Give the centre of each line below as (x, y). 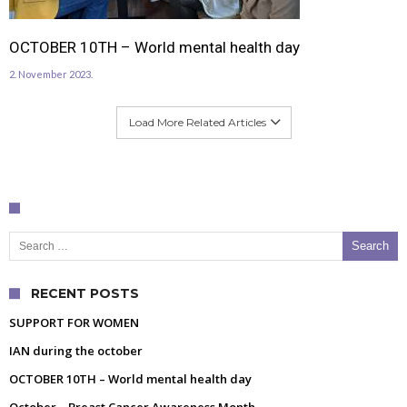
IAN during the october (76, 350)
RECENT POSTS (85, 293)
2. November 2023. (51, 74)
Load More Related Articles (197, 122)
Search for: (18, 230)
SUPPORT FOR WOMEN (74, 322)
